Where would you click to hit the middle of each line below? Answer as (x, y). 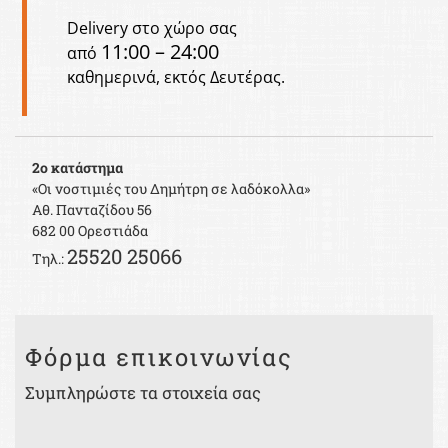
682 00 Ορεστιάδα (90, 231)
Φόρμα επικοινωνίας (159, 357)
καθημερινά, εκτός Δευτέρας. (176, 77)
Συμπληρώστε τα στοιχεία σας (143, 393)
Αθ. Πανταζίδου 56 (92, 210)
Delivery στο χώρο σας (152, 28)
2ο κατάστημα (77, 168)
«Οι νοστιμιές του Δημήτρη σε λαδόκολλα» (171, 189)
